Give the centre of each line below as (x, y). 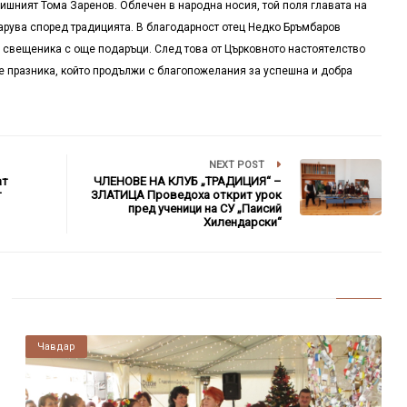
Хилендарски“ (243, 222)
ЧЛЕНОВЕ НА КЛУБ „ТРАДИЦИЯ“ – (188, 181)
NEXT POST (238, 164)
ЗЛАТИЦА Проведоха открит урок (187, 194)
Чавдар (56, 346)
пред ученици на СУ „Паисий (205, 208)
